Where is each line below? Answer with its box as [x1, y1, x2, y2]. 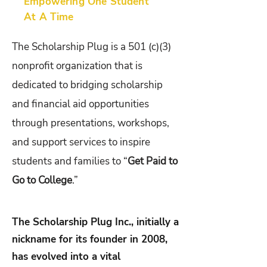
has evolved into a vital [12, 250, 120, 264]
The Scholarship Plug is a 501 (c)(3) [12, 40, 171, 54]
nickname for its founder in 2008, [12, 232, 167, 247]
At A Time [24, 10, 77, 24]
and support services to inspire [12, 135, 150, 150]
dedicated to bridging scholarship [12, 78, 163, 92]
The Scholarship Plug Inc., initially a [12, 215, 179, 229]
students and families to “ [12, 154, 128, 169]
